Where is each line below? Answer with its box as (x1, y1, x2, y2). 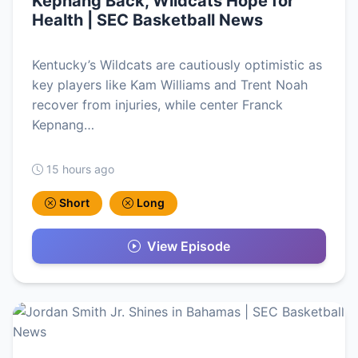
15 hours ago (46, 162, 114, 177)
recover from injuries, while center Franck (32, 97, 283, 113)
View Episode (147, 237, 230, 254)
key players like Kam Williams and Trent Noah (32, 77, 308, 93)
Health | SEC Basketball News (32, 10, 263, 30)
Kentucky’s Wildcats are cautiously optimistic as (32, 57, 322, 74)
